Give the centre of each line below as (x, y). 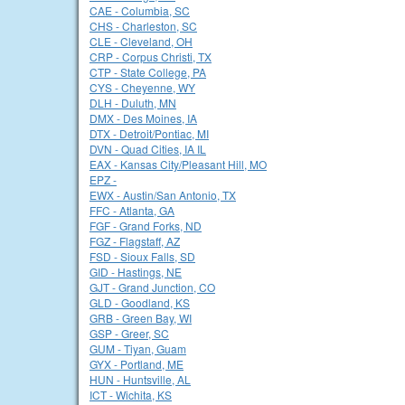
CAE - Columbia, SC (140, 10)
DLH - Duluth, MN (133, 103)
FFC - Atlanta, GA (132, 210)
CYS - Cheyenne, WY (142, 87)
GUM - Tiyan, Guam (138, 348)
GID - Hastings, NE (136, 272)
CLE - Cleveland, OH (141, 41)
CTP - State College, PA (148, 72)
